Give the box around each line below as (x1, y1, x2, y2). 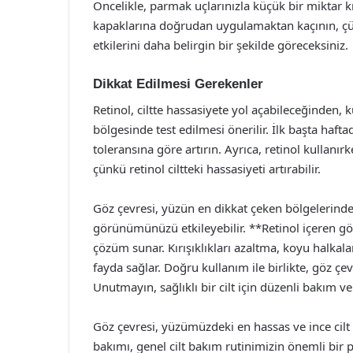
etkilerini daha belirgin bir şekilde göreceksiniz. (93, 37, 348, 53)
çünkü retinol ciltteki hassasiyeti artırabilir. (93, 160, 321, 176)
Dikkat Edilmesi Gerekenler (93, 76, 263, 91)
